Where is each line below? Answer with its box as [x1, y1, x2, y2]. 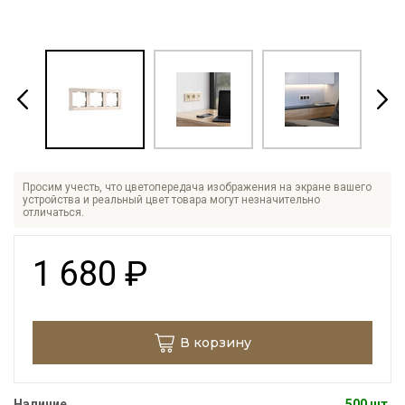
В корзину [179, 334, 251, 351]
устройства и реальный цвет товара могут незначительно [23, 193, 320, 206]
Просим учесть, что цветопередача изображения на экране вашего [23, 181, 372, 193]
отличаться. [23, 206, 84, 219]
